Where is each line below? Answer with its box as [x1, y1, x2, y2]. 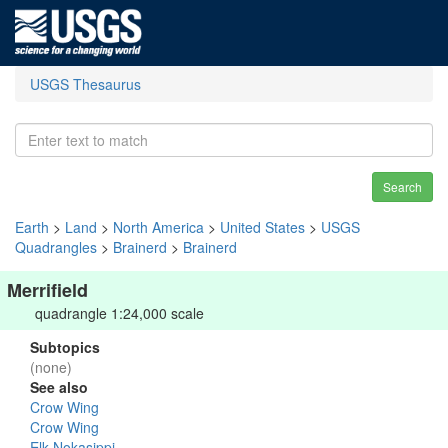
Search [383, 178, 422, 195]
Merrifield [7, 277, 88, 303]
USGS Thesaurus [30, 74, 141, 94]
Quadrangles [15, 237, 97, 257]
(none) [30, 357, 72, 377]
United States [220, 217, 305, 237]
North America [113, 217, 204, 237]
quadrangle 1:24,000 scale [35, 303, 204, 323]
